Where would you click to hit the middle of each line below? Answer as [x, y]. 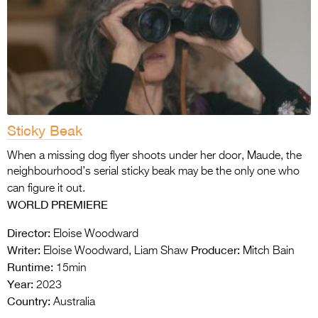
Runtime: [30, 267]
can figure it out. [46, 188]
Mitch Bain [267, 251]
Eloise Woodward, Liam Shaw [114, 251]
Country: [29, 301]
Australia [73, 302]
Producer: [215, 250]
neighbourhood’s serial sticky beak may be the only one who [153, 171]
